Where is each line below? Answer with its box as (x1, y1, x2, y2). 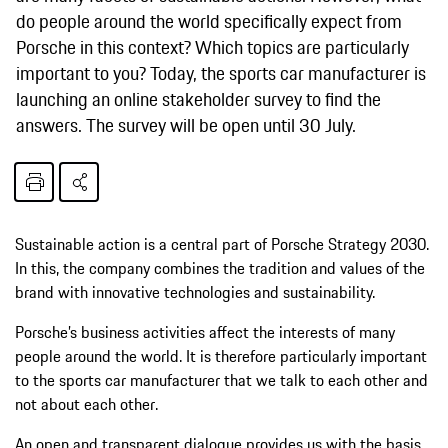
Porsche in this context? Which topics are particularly (16, 32, 409, 61)
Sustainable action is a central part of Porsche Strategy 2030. (15, 231, 429, 256)
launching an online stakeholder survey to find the (16, 84, 381, 113)
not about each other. (15, 391, 158, 416)
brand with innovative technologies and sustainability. (15, 279, 375, 304)
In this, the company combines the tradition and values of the (15, 255, 425, 280)
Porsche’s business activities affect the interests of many (15, 319, 395, 344)
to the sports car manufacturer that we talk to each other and (15, 367, 428, 392)
